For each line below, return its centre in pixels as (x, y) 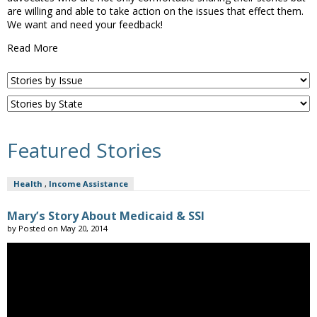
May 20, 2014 (84, 228)
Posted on (39, 228)
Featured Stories (84, 150)
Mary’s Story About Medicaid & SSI (106, 216)
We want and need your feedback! (85, 24)
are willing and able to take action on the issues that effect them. (155, 11)
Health (28, 183)
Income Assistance (88, 183)
